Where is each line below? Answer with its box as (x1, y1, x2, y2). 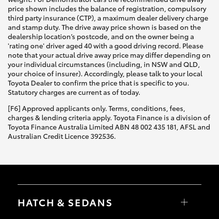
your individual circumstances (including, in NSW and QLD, (8, 59, 200, 69)
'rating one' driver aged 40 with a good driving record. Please (8, 41, 203, 51)
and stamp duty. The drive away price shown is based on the (8, 22, 201, 32)
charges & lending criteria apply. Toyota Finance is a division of (8, 112, 210, 123)
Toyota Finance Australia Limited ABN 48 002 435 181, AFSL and (8, 122, 210, 132)
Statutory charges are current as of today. (8, 87, 140, 97)
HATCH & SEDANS (18, 195, 113, 209)
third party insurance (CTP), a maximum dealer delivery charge (8, 13, 208, 23)
